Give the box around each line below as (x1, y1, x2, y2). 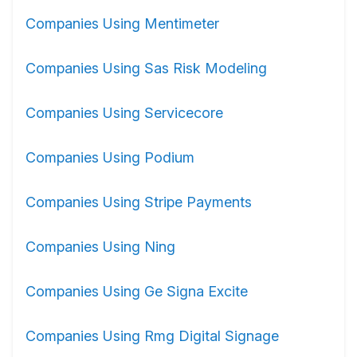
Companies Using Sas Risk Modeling (25, 60, 267, 76)
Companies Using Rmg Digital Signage (25, 328, 279, 344)
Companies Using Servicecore (25, 104, 223, 121)
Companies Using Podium (25, 149, 194, 166)
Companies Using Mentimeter (25, 15, 219, 32)
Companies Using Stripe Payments (25, 194, 252, 210)
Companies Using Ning (25, 238, 175, 255)
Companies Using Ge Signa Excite (25, 283, 248, 300)
